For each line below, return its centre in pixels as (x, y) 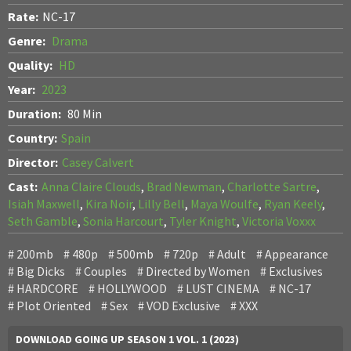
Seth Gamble (43, 221)
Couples (105, 271)
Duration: (36, 113)
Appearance (297, 253)
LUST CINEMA (223, 288)
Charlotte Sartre (272, 186)
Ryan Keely (293, 203)
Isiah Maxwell (44, 203)
